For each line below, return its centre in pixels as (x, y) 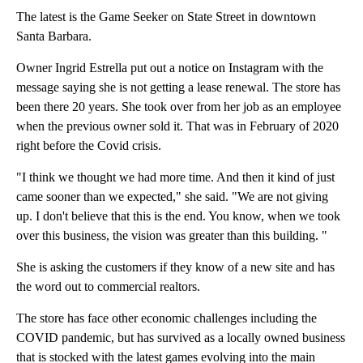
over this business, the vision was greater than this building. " (172, 235)
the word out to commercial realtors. (108, 286)
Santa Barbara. (54, 36)
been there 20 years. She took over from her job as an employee (179, 106)
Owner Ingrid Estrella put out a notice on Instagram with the (170, 67)
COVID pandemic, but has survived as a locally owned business (181, 337)
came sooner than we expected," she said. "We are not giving (172, 196)
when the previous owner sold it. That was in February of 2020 (177, 126)
